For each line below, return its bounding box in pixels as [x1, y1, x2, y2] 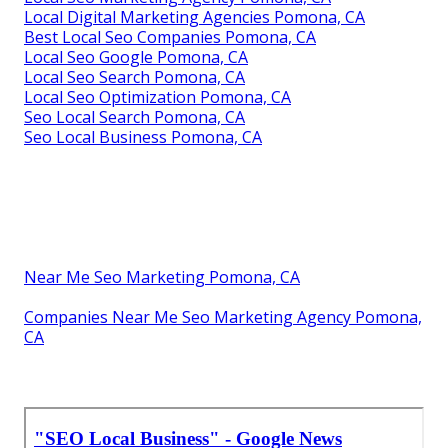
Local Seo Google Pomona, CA [24, 45, 248, 68]
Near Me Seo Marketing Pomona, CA [24, 265, 300, 288]
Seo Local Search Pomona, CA [24, 105, 245, 128]
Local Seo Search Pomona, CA [24, 65, 245, 88]
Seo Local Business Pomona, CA [24, 125, 262, 148]
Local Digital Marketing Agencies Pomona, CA [24, 5, 365, 28]
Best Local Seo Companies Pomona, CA [24, 25, 316, 48]
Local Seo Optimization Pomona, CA [24, 85, 291, 108]
